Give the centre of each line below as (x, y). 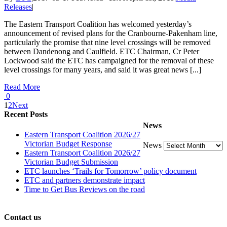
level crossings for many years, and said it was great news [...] (103, 70)
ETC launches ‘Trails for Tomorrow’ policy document (110, 171)
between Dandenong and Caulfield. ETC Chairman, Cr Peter (102, 52)
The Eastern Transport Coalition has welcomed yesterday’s (98, 24)
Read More (22, 87)
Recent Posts (26, 115)
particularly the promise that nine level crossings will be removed (107, 43)
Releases (18, 7)
